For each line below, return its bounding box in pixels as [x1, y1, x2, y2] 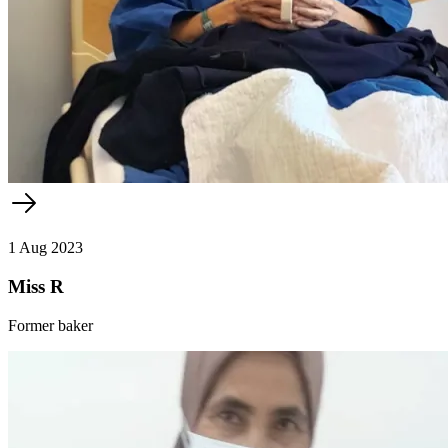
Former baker [8, 316, 93, 334]
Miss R [8, 275, 64, 297]
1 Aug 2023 [8, 239, 83, 257]
